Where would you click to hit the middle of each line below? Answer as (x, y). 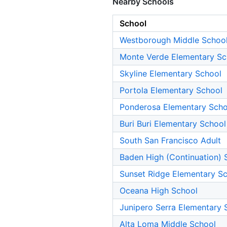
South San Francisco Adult (170, 141)
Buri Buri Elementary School (173, 124)
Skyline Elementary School (171, 74)
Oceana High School (159, 191)
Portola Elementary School (171, 90)
